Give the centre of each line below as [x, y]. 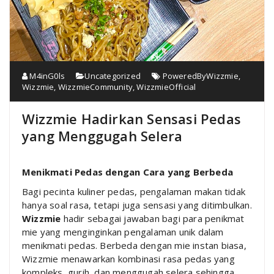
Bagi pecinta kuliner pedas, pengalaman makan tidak [134, 192]
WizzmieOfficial [166, 87]
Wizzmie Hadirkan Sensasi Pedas [132, 119]
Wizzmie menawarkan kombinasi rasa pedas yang [128, 259]
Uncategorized [113, 76]
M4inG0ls [46, 76]
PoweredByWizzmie [200, 76]
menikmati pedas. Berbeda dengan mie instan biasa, [134, 246]
